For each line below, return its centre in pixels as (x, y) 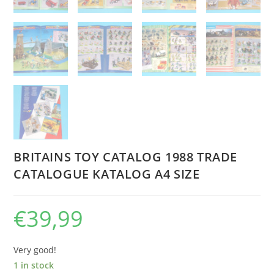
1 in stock (34, 265)
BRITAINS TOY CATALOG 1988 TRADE (126, 157)
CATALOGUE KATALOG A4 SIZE (107, 174)
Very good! (35, 250)
